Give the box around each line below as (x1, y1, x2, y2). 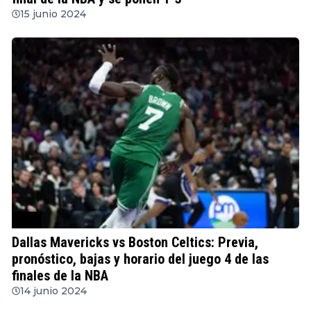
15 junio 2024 (20, 7, 86, 20)
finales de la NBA (12, 267, 108, 284)
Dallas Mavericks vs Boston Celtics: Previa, (12, 233, 258, 251)
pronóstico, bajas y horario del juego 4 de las (12, 250, 269, 267)
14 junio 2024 (20, 284, 87, 297)
